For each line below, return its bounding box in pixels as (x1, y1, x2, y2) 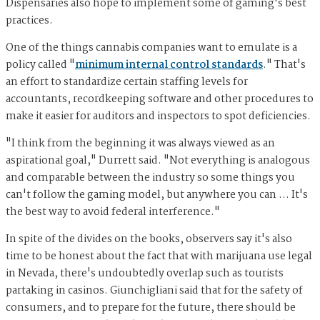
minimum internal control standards (75, 56, 263, 74)
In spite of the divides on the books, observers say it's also (6, 231, 292, 249)
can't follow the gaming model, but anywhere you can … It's (6, 186, 308, 204)
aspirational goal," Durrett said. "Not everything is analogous (6, 152, 310, 170)
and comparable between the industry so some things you (6, 169, 295, 187)
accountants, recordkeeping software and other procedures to (6, 91, 314, 109)
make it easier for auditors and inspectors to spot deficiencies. (6, 108, 313, 126)
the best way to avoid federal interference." (6, 204, 220, 221)
